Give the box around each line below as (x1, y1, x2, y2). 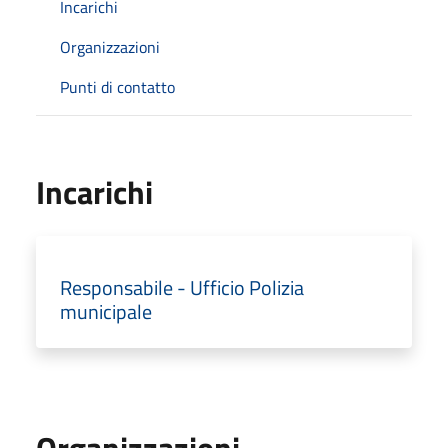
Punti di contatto (60, 74, 175, 99)
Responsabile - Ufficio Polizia (60, 271, 304, 303)
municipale (60, 295, 152, 327)
